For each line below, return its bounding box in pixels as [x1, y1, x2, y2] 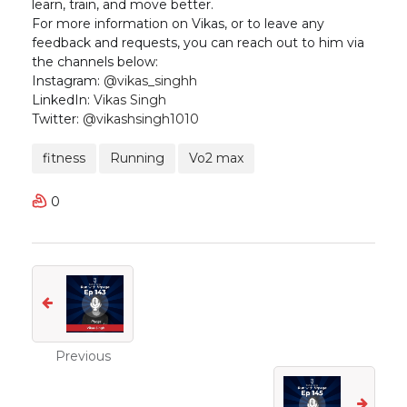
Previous [55, 348, 111, 364]
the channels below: [32, 54, 158, 70]
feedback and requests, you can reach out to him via [32, 35, 364, 51]
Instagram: [32, 73, 104, 89]
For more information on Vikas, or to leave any [32, 15, 324, 32]
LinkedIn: [32, 92, 94, 108]
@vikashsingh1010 [83, 111, 199, 127]
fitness [43, 150, 85, 166]
